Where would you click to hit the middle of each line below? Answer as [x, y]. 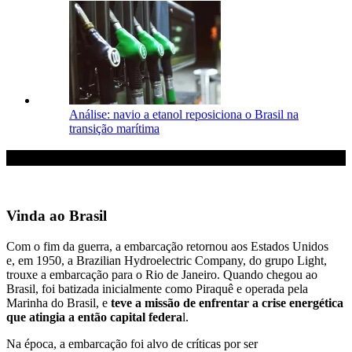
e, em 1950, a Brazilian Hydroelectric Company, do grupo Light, [167, 260]
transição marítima [114, 128]
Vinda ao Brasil [59, 216]
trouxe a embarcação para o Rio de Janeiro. [113, 274]
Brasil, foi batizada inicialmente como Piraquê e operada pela [157, 288]
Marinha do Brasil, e [59, 302]
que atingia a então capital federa [94, 317]
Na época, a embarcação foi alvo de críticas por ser [132, 343]
